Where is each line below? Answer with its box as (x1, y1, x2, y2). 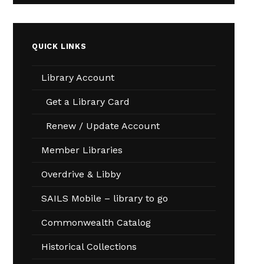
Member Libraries (41, 144, 123, 156)
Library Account (41, 72, 115, 84)
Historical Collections (41, 241, 137, 253)
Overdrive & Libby (41, 169, 121, 180)
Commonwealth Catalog (41, 217, 151, 229)
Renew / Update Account (46, 120, 160, 132)
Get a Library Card (46, 96, 130, 108)
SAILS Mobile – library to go (41, 193, 169, 204)
